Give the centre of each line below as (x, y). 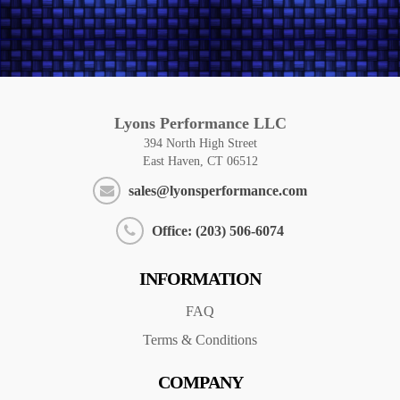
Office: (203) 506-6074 (216, 231)
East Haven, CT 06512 (200, 161)
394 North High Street (200, 143)
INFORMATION (200, 279)
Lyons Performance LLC (200, 123)
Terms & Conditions (200, 340)
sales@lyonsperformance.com (216, 191)
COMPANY (200, 382)
